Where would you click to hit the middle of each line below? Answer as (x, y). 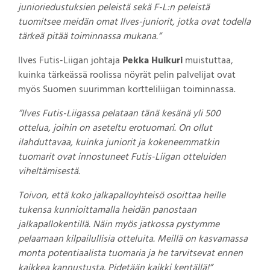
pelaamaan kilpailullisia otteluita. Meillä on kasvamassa (133, 239)
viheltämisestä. (49, 171)
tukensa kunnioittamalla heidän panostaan (107, 210)
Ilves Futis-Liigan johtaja (70, 61)
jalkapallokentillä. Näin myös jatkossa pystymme (119, 224)
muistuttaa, (208, 61)
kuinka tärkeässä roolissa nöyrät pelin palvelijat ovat (127, 75)
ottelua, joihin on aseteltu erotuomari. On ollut (115, 128)
